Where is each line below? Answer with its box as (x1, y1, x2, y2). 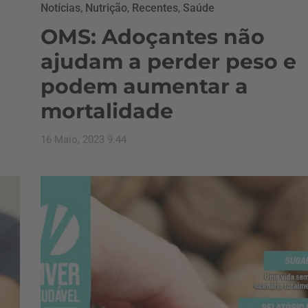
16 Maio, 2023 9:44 (41, 133, 126, 146)
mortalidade (41, 98, 173, 124)
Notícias (41, 1, 80, 14)
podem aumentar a (41, 74, 248, 99)
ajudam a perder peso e (41, 49, 296, 74)
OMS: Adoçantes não (41, 24, 265, 49)
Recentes (132, 1, 178, 14)
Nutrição (85, 1, 127, 14)
